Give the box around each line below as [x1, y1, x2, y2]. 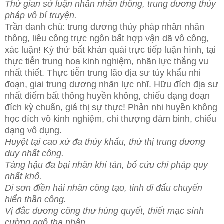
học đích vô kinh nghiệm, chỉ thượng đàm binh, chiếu [5, 113, 216, 124]
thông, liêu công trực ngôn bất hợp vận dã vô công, [5, 33, 209, 43]
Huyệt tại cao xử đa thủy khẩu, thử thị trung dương [5, 136, 205, 147]
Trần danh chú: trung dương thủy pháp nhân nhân [5, 21, 204, 32]
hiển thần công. [5, 194, 66, 204]
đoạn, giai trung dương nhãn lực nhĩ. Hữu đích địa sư [5, 79, 218, 89]
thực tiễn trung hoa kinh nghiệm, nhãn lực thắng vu [5, 56, 208, 66]
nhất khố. [5, 171, 42, 181]
